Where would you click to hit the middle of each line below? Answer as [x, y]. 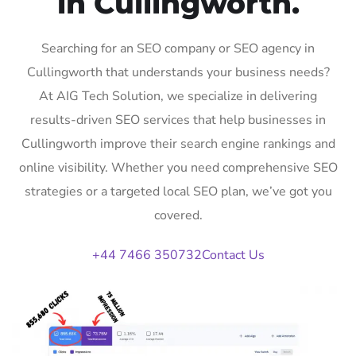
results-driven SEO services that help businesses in [178, 120]
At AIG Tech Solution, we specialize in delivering [178, 96]
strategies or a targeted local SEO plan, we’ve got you [178, 191]
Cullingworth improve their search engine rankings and [178, 143]
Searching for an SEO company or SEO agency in [178, 48]
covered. [178, 215]
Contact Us [233, 255]
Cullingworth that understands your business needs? [178, 72]
